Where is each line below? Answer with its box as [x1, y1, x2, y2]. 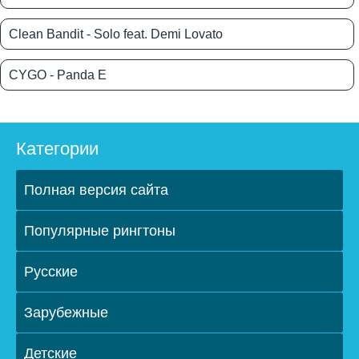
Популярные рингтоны [24, 223, 175, 240]
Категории [16, 139, 99, 159]
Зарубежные [24, 305, 108, 321]
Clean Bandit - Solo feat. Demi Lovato [9, 27, 223, 42]
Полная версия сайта [24, 182, 168, 199]
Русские [24, 264, 78, 280]
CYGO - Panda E [9, 68, 107, 83]
